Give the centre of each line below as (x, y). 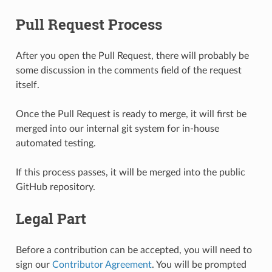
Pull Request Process (89, 24)
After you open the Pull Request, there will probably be (132, 56)
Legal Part (51, 218)
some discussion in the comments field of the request (128, 70)
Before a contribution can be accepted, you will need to (134, 250)
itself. (27, 85)
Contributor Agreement (102, 264)
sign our (34, 264)
